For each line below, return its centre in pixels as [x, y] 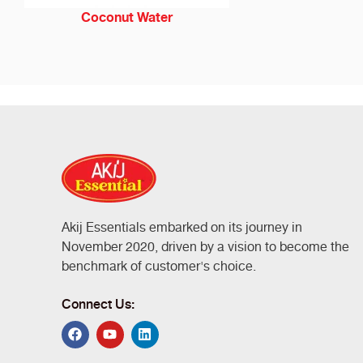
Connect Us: [98, 303]
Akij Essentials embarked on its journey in [181, 228]
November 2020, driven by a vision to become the [205, 247]
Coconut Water [127, 17]
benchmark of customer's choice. [158, 267]
